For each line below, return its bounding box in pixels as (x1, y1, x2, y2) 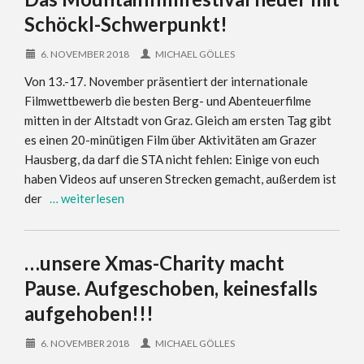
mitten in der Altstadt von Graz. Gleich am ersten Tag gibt (24, 113, 331, 128)
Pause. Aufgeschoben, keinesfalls (24, 276, 318, 300)
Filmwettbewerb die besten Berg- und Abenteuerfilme (24, 93, 311, 108)
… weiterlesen (50, 191, 124, 206)
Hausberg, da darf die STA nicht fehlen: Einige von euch (24, 152, 319, 167)
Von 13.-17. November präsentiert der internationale (24, 74, 308, 89)
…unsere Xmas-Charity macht (24, 251, 284, 275)
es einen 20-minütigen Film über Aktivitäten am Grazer (24, 132, 317, 147)
